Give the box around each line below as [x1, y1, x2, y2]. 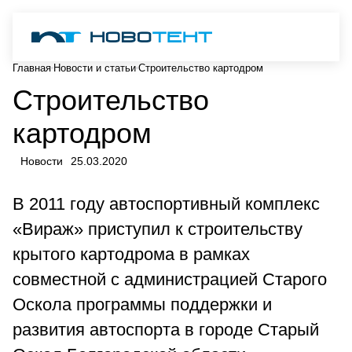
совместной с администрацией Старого [13, 269, 327, 289]
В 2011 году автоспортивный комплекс [13, 193, 320, 214]
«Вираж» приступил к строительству [13, 218, 302, 239]
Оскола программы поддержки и [13, 294, 272, 314]
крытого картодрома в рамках [13, 244, 250, 264]
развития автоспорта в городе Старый [13, 319, 319, 339]
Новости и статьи [53, 61, 136, 74]
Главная [13, 61, 51, 74]
